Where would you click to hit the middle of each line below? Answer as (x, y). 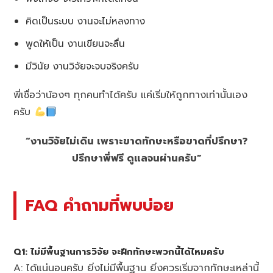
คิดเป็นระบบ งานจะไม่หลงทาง (86, 21)
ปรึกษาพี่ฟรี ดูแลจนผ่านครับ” (136, 159)
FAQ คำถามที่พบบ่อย (100, 206)
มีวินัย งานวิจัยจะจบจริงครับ (83, 66)
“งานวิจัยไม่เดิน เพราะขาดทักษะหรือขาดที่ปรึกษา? (136, 142)
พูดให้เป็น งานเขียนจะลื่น (76, 44)
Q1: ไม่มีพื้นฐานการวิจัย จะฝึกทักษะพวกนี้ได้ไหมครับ (119, 252)
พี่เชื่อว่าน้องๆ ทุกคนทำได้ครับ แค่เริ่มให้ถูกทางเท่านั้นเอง (131, 95)
